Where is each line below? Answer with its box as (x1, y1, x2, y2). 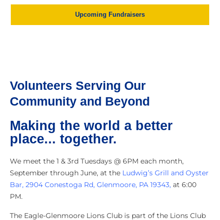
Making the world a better (10, 118, 173, 134)
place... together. (10, 131, 117, 147)
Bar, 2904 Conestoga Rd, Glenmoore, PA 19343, (10, 180, 171, 190)
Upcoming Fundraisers (75, 11, 145, 19)
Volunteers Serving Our (10, 79, 146, 93)
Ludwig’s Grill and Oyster (122, 168, 209, 178)
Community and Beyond (10, 94, 150, 109)
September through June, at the (10, 168, 122, 178)
